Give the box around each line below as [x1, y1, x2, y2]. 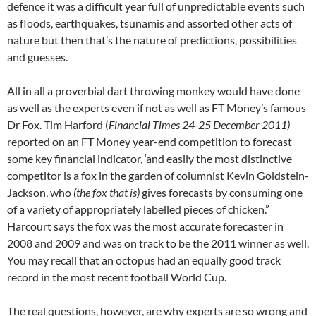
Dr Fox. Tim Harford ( [7, 118, 109, 131]
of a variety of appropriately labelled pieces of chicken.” [7, 202, 269, 216]
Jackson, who [7, 186, 71, 199]
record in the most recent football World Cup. [7, 270, 226, 284]
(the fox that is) [71, 186, 142, 199]
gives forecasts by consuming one [142, 186, 303, 199]
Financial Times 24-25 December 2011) [109, 118, 290, 131]
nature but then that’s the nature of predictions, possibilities [7, 33, 297, 47]
